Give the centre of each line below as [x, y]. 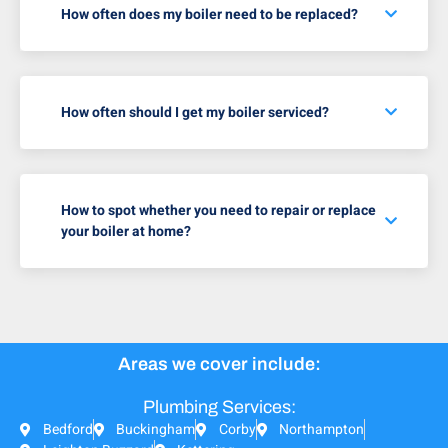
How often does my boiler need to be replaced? [209, 15]
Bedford [67, 430]
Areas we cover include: [219, 364]
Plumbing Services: [219, 407]
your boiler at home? [126, 232]
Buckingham [155, 430]
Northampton [321, 430]
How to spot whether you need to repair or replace [218, 211]
